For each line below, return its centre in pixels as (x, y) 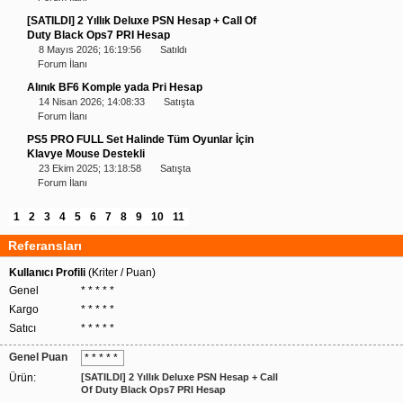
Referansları (45, 246)
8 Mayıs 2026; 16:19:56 (90, 49)
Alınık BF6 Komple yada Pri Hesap (115, 87)
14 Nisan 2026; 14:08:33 (92, 102)
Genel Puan (38, 357)
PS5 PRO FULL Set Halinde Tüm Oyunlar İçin (140, 139)
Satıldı (174, 49)
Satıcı (22, 328)
